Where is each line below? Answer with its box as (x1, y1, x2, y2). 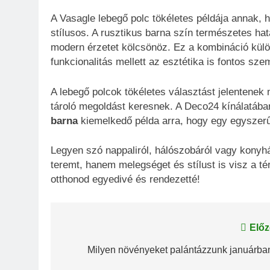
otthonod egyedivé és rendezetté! (51, 174, 200, 186)
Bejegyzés (62, 222, 132, 239)
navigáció (62, 243, 129, 260)
